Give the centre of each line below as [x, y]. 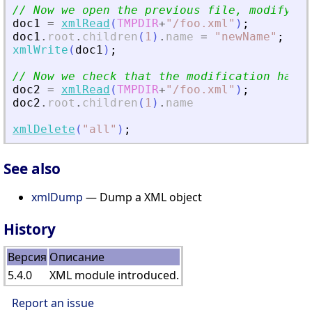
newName [246, 37]
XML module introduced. [114, 275]
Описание [77, 257]
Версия [27, 257]
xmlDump [57, 197]
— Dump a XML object [142, 197]
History [30, 229]
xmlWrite [40, 50]
